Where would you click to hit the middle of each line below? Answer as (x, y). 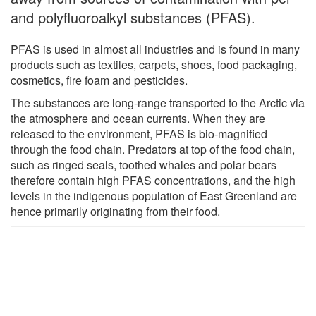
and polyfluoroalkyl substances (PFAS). (133, 17)
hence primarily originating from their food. (115, 211)
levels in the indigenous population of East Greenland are (154, 195)
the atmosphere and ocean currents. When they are (138, 118)
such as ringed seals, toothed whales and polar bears (144, 164)
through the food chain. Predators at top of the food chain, (153, 149)
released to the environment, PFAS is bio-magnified (139, 133)
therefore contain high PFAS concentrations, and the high (153, 180)
